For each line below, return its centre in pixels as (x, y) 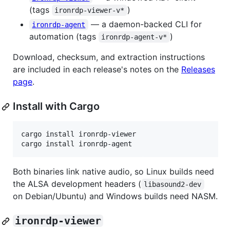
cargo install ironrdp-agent (76, 144)
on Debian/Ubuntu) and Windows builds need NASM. (115, 196)
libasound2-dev (173, 185)
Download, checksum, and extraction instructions (109, 57)
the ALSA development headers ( (77, 184)
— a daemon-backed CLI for (146, 24)
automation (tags (64, 37)
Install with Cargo (56, 107)
